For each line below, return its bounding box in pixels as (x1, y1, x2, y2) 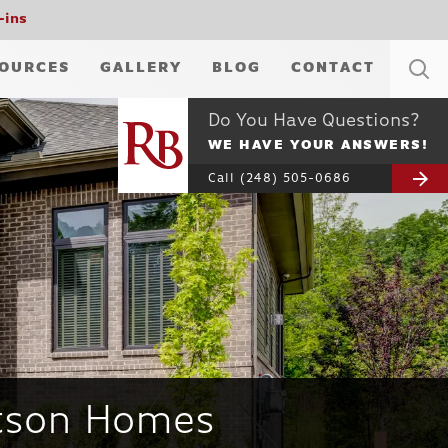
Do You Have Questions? (207, 112, 420, 131)
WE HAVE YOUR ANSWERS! (207, 139, 428, 152)
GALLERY (100, 61, 182, 76)
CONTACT (291, 61, 375, 76)
